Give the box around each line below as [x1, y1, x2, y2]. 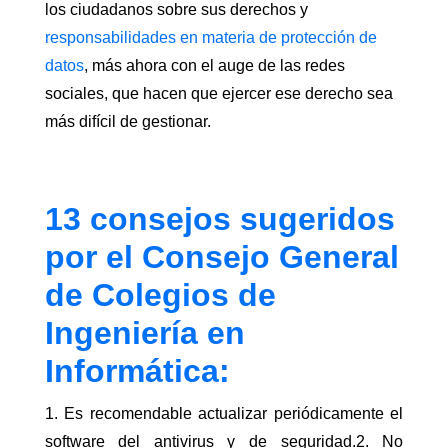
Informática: [44, 353, 230, 390]
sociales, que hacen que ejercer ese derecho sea [44, 85, 393, 103]
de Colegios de [44, 277, 276, 314]
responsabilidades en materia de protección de [44, 29, 377, 47]
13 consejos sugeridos [44, 201, 395, 238]
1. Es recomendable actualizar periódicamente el [44, 405, 404, 423]
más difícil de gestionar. [44, 113, 211, 131]
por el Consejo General [44, 239, 399, 276]
